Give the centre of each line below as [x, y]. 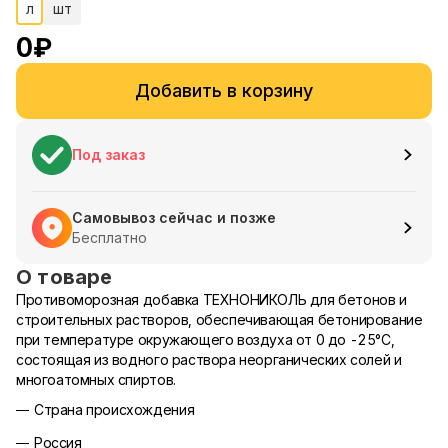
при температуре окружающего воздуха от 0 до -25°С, [205, 339]
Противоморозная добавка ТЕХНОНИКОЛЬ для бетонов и [211, 299]
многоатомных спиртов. [96, 379]
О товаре [64, 277]
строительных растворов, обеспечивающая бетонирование [219, 319]
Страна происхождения [114, 409]
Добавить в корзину [224, 90]
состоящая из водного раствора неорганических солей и [209, 359]
